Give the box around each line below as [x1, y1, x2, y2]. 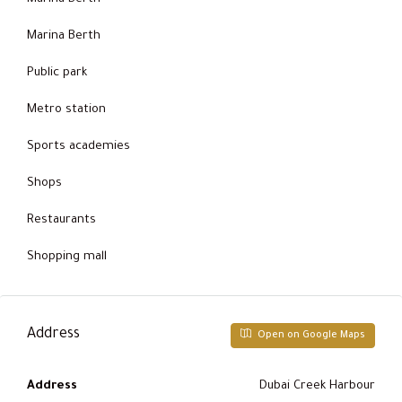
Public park [27, 66, 87, 80]
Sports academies [27, 139, 130, 153]
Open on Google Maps [255, 329, 365, 341]
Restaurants [27, 213, 96, 227]
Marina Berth [27, 29, 100, 43]
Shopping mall [27, 249, 107, 264]
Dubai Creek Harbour [259, 379, 375, 393]
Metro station [27, 102, 106, 117]
